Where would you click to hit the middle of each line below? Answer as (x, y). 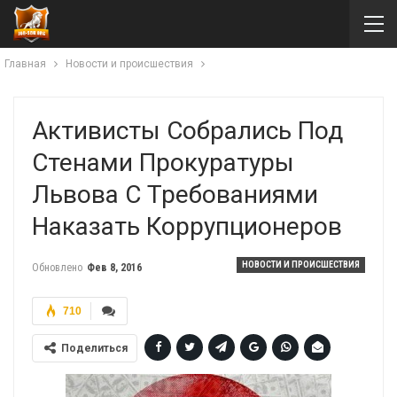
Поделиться (94, 348)
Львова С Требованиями (175, 195)
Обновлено (58, 268)
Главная (25, 64)
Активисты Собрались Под (187, 131)
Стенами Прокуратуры (163, 163)
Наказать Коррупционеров (187, 226)
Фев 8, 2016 (114, 268)
